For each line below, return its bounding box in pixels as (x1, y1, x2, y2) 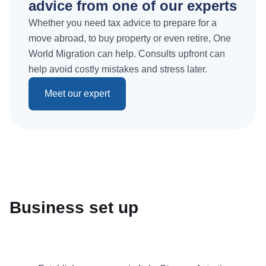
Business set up (9, 198, 138, 217)
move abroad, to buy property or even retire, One (28, 33, 231, 43)
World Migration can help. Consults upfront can (28, 48, 225, 59)
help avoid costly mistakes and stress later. (28, 64, 207, 74)
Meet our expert (45, 88, 110, 99)
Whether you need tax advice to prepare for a (28, 17, 217, 28)
